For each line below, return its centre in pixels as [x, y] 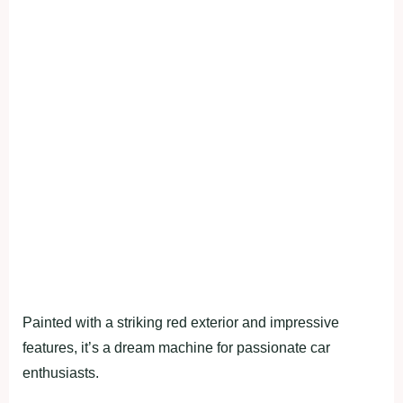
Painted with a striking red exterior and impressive [181, 322]
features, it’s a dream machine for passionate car [176, 348]
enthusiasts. [61, 373]
